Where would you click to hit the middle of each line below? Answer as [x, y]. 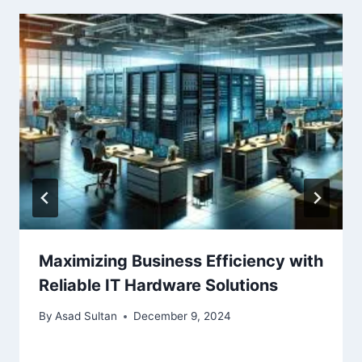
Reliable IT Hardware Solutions [158, 285]
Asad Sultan [86, 316]
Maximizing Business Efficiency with [181, 261]
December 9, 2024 [183, 316]
